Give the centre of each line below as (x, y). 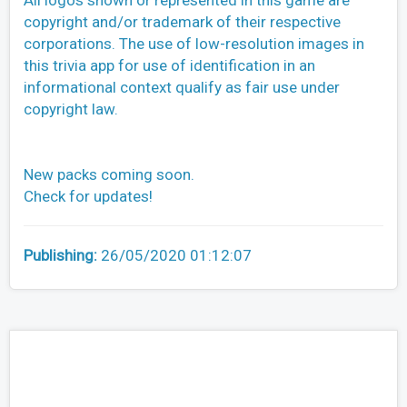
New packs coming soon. (109, 175)
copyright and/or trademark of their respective (182, 22)
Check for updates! (88, 197)
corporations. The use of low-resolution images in (194, 44)
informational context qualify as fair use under (182, 88)
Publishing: (62, 256)
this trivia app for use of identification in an (169, 66)
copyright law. (71, 109)
